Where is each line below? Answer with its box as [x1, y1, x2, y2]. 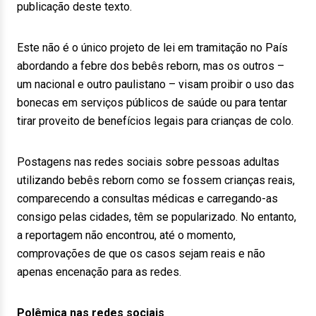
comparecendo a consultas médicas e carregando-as [17, 192, 278, 205]
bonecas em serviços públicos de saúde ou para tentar [17, 96, 287, 109]
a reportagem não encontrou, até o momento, [17, 229, 236, 242]
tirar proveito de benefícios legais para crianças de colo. [17, 114, 293, 128]
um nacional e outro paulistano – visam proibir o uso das [17, 78, 294, 91]
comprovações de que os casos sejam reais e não [17, 247, 265, 260]
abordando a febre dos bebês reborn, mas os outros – [17, 59, 284, 73]
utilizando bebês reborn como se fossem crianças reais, [17, 174, 295, 187]
